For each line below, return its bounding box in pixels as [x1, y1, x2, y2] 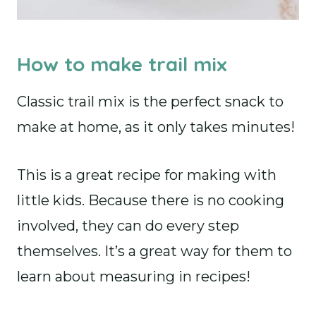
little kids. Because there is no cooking [17, 192, 284, 209]
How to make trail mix [17, 51, 227, 76]
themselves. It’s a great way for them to [17, 243, 292, 260]
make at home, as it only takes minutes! [17, 119, 298, 135]
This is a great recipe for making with [17, 166, 276, 183]
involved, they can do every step [17, 217, 239, 234]
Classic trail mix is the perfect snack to [17, 93, 284, 110]
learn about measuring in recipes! [17, 268, 250, 285]
